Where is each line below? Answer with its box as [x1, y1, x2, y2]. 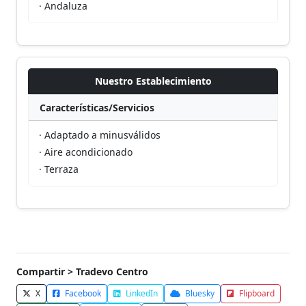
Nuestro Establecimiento [94, 74, 212, 87]
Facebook [63, 288, 101, 299]
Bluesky [183, 288, 214, 299]
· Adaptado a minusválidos [39, 128, 161, 141]
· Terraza [39, 163, 79, 176]
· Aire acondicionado [39, 145, 133, 158]
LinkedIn [124, 288, 158, 299]
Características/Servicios [40, 101, 154, 114]
